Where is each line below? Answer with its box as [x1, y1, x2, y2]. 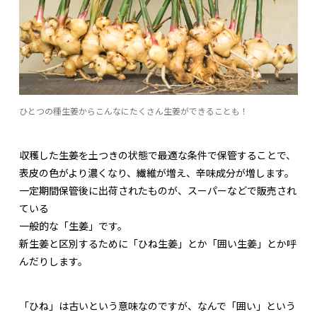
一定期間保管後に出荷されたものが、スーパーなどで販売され [19, 183, 296, 198]
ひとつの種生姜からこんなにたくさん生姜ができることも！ [19, 105, 248, 117]
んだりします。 [19, 254, 88, 269]
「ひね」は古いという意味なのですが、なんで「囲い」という [19, 299, 296, 313]
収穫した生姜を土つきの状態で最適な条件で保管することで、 [19, 148, 296, 163]
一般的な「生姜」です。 [19, 219, 127, 234]
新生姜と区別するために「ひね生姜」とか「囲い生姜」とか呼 [19, 236, 296, 251]
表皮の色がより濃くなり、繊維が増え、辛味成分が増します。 [19, 166, 294, 180]
